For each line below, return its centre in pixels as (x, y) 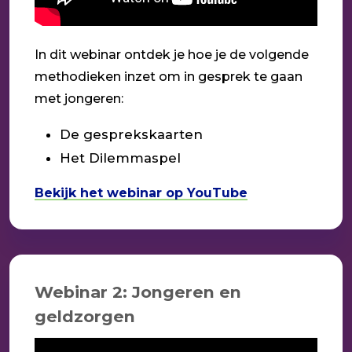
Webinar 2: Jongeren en (138, 291)
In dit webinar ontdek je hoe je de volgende (172, 54)
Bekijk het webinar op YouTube (141, 192)
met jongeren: (79, 98)
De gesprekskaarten (131, 134)
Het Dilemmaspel (120, 158)
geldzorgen (85, 316)
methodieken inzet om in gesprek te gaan (169, 76)
